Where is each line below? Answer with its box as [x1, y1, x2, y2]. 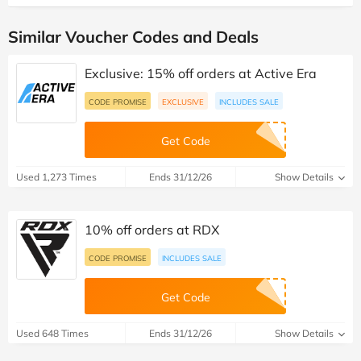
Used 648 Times [16, 326, 89, 339]
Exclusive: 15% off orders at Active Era [85, 64, 317, 81]
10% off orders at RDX [85, 221, 219, 238]
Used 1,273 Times [16, 170, 97, 183]
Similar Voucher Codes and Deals [8, 26, 259, 47]
